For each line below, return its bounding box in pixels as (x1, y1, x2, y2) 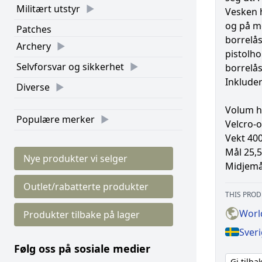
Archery (16, 40, 51, 53)
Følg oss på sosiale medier (14, 242, 150, 256)
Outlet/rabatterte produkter (23, 180, 149, 193)
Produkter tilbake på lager (23, 208, 140, 221)
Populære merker (16, 113, 95, 126)
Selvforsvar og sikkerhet (16, 60, 124, 73)
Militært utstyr (16, 2, 80, 15)
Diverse (16, 81, 50, 94)
